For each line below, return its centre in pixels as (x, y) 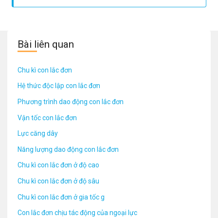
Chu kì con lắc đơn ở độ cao (58, 165)
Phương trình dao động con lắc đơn (71, 101)
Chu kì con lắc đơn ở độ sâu (58, 181)
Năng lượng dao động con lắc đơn (68, 149)
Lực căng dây (38, 134)
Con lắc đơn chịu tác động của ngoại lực (77, 213)
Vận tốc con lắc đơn (47, 118)
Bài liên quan (46, 44)
